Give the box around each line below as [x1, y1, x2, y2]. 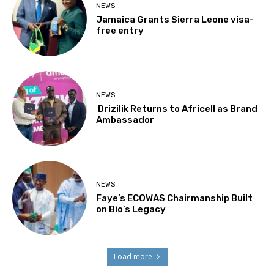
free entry [96, 24, 144, 36]
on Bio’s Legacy [96, 204, 166, 215]
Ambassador [96, 114, 155, 126]
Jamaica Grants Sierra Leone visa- [96, 13, 254, 25]
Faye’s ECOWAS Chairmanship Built [96, 193, 253, 204]
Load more [113, 251, 152, 262]
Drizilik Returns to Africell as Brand [96, 103, 258, 115]
